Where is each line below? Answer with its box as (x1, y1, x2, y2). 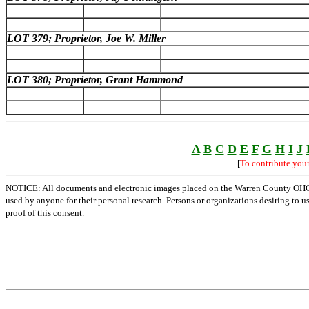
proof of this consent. (6, 208, 84, 218)
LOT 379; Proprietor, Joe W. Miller (7, 32, 166, 44)
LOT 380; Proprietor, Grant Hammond (7, 74, 183, 86)
